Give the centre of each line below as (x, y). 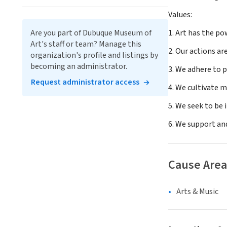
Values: (180, 15)
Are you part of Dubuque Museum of (91, 33)
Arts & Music (197, 192)
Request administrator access (85, 82)
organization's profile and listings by (94, 55)
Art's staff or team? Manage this (86, 44)
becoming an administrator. (79, 66)
